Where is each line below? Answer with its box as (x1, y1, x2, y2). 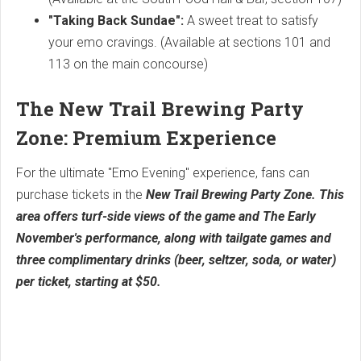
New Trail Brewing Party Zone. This (146, 186, 344, 202)
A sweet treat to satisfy (184, 12, 318, 28)
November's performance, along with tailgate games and (16, 230, 331, 246)
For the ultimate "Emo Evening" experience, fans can (16, 164, 309, 180)
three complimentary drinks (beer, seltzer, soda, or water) (16, 251, 336, 268)
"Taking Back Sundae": (48, 12, 184, 28)
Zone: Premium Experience (16, 124, 276, 151)
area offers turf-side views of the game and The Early (16, 208, 316, 224)
